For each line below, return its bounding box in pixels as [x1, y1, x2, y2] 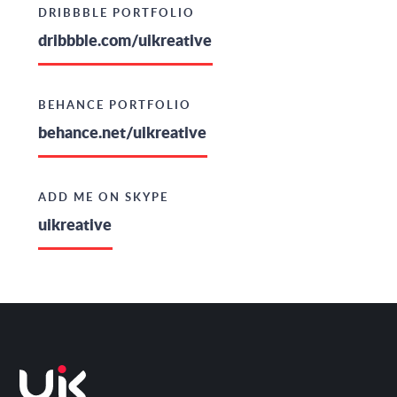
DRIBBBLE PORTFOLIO [37, 4, 195, 20]
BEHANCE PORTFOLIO [37, 97, 191, 113]
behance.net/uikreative [37, 121, 206, 144]
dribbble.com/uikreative [37, 28, 212, 51]
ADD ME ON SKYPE [37, 189, 168, 205]
